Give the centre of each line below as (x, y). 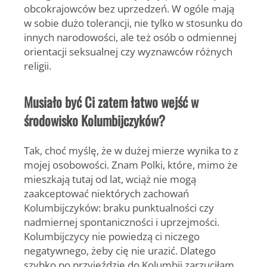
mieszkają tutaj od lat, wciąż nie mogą (110, 179)
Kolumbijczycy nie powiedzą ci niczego (112, 236)
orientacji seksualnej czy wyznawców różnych (128, 51)
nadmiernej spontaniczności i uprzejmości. (122, 222)
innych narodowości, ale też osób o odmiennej (130, 37)
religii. (38, 65)
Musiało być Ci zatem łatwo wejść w (111, 102)
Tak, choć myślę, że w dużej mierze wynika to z (131, 150)
